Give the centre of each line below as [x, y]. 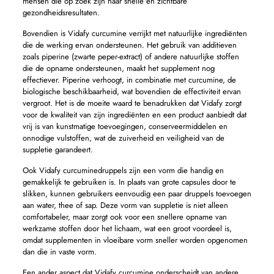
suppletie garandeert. [57, 150]
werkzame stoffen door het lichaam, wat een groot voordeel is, [127, 229]
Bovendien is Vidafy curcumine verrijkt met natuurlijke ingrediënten [135, 34]
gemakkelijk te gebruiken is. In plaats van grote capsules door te [129, 182]
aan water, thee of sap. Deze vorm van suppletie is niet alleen [125, 206]
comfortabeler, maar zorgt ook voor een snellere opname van [124, 217]
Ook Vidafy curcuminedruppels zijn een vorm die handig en [123, 171]
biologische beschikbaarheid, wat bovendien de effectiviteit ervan [131, 92]
